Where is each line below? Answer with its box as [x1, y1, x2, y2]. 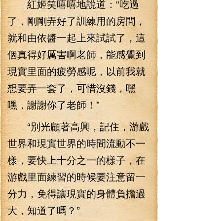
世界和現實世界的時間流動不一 [7, 136, 146, 150]
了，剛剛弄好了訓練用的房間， [7, 13, 146, 28]
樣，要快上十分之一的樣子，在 [7, 152, 146, 167]
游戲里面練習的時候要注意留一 [7, 169, 146, 184]
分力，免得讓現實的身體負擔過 [7, 186, 146, 200]
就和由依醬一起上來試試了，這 [7, 30, 146, 44]
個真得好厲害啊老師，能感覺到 [7, 47, 146, 61]
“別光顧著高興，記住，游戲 [7, 119, 149, 133]
